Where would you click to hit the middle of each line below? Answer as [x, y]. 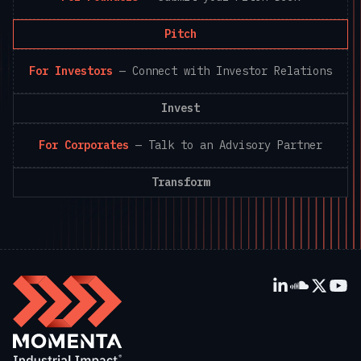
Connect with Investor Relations [232, 71]
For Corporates [84, 145]
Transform [180, 182]
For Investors [71, 71]
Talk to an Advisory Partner [235, 145]
